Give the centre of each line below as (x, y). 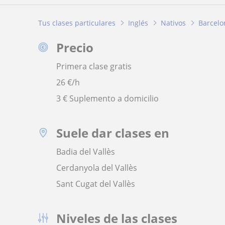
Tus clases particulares (77, 23)
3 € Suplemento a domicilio (107, 98)
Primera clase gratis (94, 66)
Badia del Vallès (86, 151)
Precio (75, 47)
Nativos (173, 23)
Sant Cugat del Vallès (96, 184)
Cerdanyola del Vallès (97, 167)
